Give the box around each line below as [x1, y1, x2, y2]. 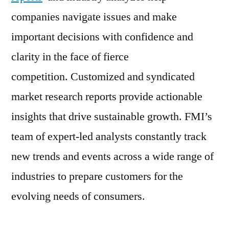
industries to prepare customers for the [11, 169, 183, 184]
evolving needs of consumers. [11, 189, 145, 203]
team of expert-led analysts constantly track [11, 129, 207, 144]
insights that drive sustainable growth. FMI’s [11, 109, 212, 124]
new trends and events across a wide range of [11, 149, 214, 164]
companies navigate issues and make [11, 10, 177, 24]
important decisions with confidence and [11, 30, 193, 44]
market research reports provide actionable [11, 89, 202, 104]
